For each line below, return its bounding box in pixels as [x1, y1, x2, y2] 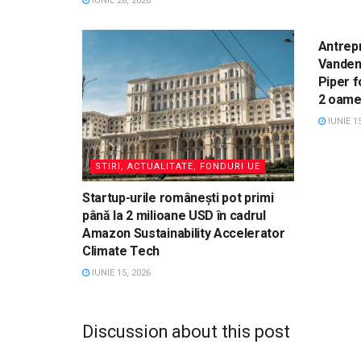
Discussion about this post [82, 321, 290, 342]
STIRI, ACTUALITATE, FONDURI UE [95, 160, 260, 172]
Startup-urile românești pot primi [82, 189, 274, 205]
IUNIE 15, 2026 [89, 267, 151, 278]
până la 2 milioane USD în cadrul [82, 207, 266, 223]
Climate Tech [82, 243, 160, 259]
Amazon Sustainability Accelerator [82, 225, 285, 241]
